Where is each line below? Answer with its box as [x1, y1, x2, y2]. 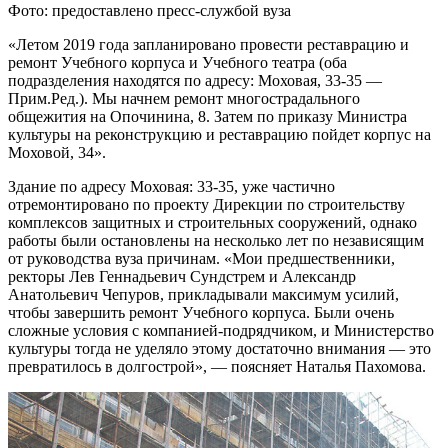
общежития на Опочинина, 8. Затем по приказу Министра [8, 108, 407, 126]
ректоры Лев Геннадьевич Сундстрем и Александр [8, 268, 356, 286]
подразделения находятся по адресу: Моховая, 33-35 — [8, 72, 382, 90]
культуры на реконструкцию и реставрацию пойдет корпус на [8, 126, 431, 144]
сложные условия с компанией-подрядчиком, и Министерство [8, 322, 434, 340]
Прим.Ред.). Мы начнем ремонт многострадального [8, 90, 360, 108]
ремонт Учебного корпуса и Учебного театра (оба [8, 54, 347, 72]
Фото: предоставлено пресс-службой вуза [8, 2, 291, 20]
